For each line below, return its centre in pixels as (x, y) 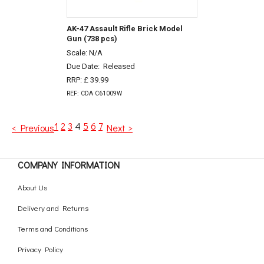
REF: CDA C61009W (94, 93)
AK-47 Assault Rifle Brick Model (124, 28)
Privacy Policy (40, 249)
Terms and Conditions (53, 228)
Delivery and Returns (53, 207)
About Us (32, 187)
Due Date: (85, 67)
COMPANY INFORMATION (69, 164)
